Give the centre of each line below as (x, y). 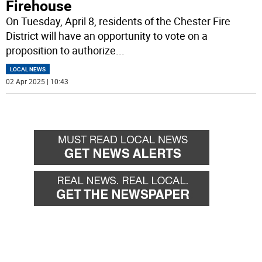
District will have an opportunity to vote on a (107, 36)
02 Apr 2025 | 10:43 (37, 82)
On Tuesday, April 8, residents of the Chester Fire (118, 21)
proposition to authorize (61, 51)
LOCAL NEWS (28, 69)
